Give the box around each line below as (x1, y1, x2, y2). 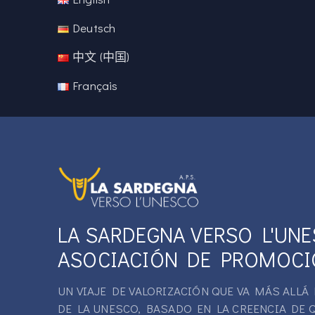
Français (72, 77, 118, 94)
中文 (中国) (72, 48, 130, 65)
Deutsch (72, 19, 116, 36)
